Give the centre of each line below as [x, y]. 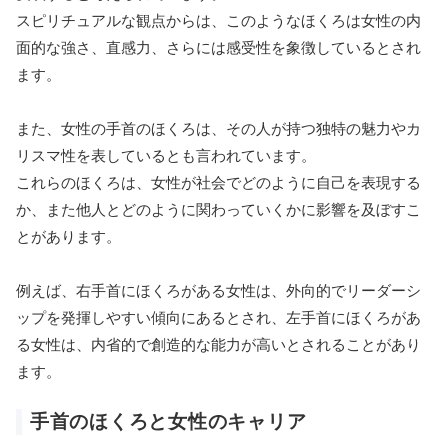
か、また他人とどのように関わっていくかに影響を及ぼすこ [218, 209]
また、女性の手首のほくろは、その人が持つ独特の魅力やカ [218, 128]
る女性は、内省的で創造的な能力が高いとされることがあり [218, 344]
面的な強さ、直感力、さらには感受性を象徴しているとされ [218, 47]
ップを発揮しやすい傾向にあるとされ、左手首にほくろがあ [218, 317]
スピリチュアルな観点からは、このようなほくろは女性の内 [218, 20]
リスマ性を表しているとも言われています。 [166, 155]
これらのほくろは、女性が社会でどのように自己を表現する [218, 182]
